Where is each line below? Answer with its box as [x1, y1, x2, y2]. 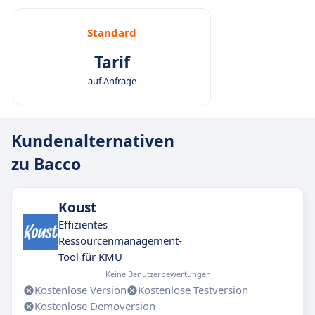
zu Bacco [11, 153, 81, 175]
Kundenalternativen [11, 129, 174, 152]
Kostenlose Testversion [138, 283, 248, 297]
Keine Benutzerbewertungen [105, 269, 211, 279]
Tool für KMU [58, 250, 122, 264]
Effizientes [58, 217, 108, 231]
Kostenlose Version [34, 283, 127, 297]
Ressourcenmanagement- [58, 233, 182, 247]
